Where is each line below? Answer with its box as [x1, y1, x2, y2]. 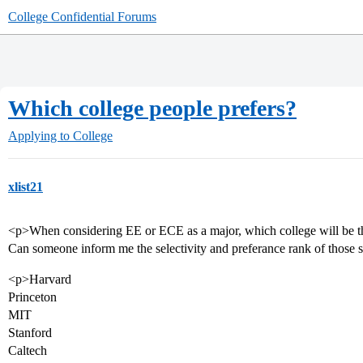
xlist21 [8, 180, 43, 194]
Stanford [8, 326, 52, 340]
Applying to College [8, 129, 113, 143]
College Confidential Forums [8, 10, 156, 23]
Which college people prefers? [8, 96, 297, 121]
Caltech [8, 344, 47, 357]
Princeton [8, 290, 57, 304]
